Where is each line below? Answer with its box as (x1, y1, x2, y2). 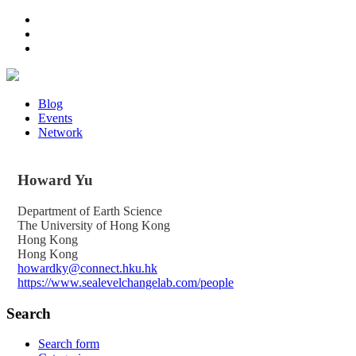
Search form (38, 337, 99, 351)
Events (38, 111, 72, 125)
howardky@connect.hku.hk (17, 261, 157, 275)
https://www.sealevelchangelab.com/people (17, 275, 234, 289)
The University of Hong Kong (17, 218, 170, 232)
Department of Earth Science (17, 203, 162, 218)
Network (38, 126, 83, 139)
